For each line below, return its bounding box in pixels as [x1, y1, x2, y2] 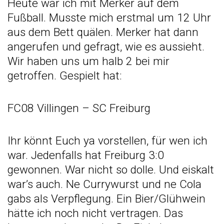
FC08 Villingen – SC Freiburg [7, 101, 150, 115]
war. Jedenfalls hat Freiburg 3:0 [7, 148, 164, 162]
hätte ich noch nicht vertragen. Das [7, 206, 183, 220]
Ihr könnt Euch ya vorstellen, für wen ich [7, 134, 207, 148]
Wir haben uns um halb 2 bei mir [7, 54, 169, 68]
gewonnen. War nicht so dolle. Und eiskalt [7, 163, 214, 177]
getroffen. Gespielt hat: [7, 68, 122, 82]
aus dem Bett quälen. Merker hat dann [7, 25, 198, 39]
